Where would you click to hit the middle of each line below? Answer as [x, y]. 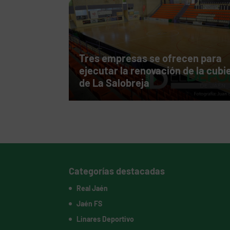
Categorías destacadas [117, 171]
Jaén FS [90, 204]
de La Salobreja [114, 83]
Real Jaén [92, 188]
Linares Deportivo [106, 219]
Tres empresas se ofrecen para [151, 58]
